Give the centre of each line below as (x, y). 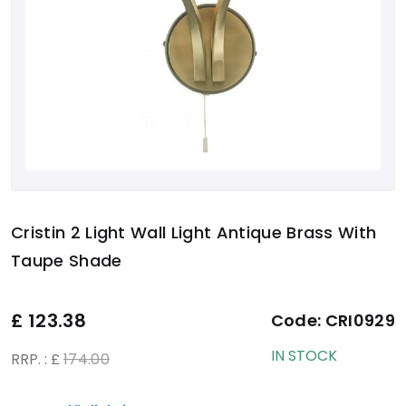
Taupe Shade (67, 260)
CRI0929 (360, 320)
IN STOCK (304, 355)
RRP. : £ (37, 359)
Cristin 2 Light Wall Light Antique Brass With (194, 232)
